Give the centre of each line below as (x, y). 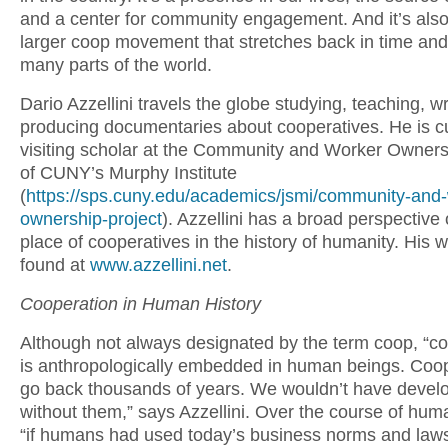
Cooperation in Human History (143, 304)
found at (55, 265)
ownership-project (91, 219)
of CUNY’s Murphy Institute (128, 173)
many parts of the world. (116, 65)
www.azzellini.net (158, 265)
